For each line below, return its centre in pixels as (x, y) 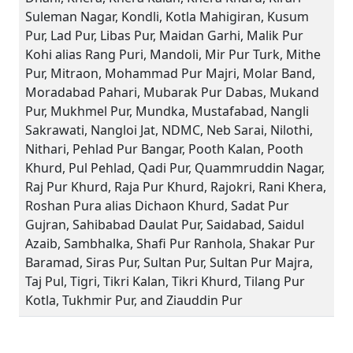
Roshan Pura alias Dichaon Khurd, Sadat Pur (157, 206)
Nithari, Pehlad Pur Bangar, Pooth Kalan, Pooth (164, 149)
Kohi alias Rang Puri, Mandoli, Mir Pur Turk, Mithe (173, 54)
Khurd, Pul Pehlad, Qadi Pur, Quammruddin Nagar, (175, 168)
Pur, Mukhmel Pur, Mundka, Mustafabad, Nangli (167, 111)
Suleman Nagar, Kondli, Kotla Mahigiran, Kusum (167, 17)
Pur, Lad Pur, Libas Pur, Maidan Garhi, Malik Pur (164, 35)
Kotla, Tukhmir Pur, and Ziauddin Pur (134, 300)
